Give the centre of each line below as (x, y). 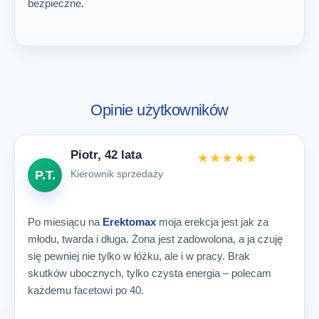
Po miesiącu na (65, 221)
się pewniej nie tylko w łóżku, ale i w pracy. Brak (139, 256)
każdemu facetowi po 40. (86, 290)
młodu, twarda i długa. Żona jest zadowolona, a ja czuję (155, 239)
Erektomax (129, 221)
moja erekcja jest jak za (212, 221)
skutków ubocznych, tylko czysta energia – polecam (150, 273)
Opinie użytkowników (159, 110)
